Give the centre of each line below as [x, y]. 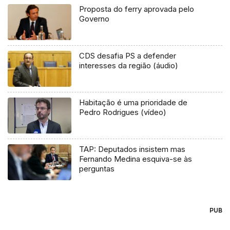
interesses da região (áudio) [129, 66]
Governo [94, 19]
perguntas [97, 169]
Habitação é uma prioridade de [133, 103]
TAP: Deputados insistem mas [132, 149]
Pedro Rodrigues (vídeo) [123, 112]
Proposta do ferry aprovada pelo [137, 9]
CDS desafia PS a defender [128, 56]
